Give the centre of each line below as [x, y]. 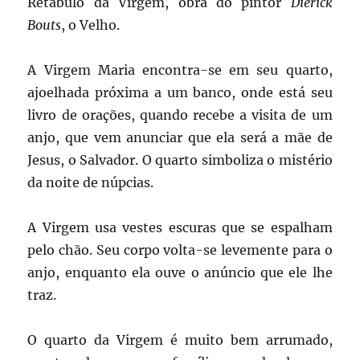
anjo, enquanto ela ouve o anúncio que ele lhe [180, 273]
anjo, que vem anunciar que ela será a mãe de [180, 138]
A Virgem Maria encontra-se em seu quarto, [180, 70]
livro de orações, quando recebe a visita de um [180, 115]
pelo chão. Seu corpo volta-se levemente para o [180, 250]
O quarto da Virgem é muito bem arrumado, [180, 340]
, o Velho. [91, 25]
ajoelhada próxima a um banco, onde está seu [180, 93]
